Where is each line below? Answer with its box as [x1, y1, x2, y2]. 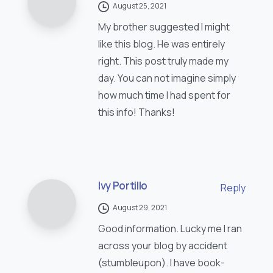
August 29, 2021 [113, 202, 167, 213]
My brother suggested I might [98, 20, 230, 34]
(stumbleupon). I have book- [98, 256, 225, 270]
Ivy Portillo [98, 179, 147, 193]
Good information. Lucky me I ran [98, 222, 242, 236]
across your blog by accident [98, 239, 227, 253]
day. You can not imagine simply [98, 71, 236, 85]
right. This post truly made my [98, 54, 229, 68]
